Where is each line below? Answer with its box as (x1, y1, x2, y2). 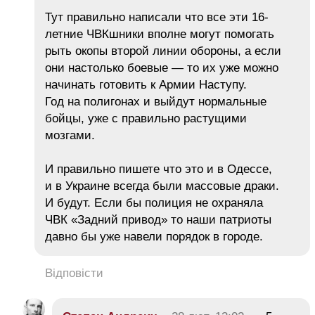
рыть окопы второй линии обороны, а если (45, 44, 281, 58)
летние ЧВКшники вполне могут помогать (45, 27, 274, 41)
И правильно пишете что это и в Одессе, (45, 162, 272, 176)
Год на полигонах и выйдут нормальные (45, 94, 266, 108)
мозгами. (45, 128, 95, 142)
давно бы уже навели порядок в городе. (45, 229, 263, 243)
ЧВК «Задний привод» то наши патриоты (45, 212, 271, 226)
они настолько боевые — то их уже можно (45, 60, 278, 75)
